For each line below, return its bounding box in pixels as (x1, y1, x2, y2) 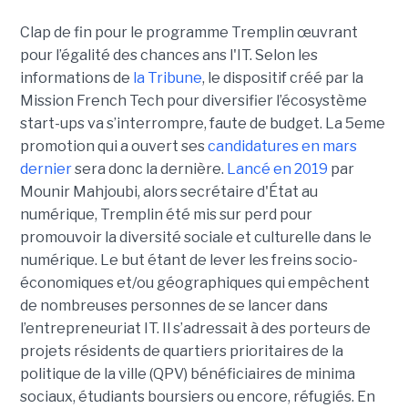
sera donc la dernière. (71, 159, 224, 178)
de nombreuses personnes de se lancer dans (19, 296, 328, 314)
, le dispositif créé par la (201, 68, 363, 87)
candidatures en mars (204, 137, 357, 155)
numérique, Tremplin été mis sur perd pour (19, 205, 312, 223)
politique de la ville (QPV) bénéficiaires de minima (19, 364, 355, 382)
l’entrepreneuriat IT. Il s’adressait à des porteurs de (19, 319, 371, 337)
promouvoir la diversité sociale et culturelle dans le (19, 228, 372, 246)
